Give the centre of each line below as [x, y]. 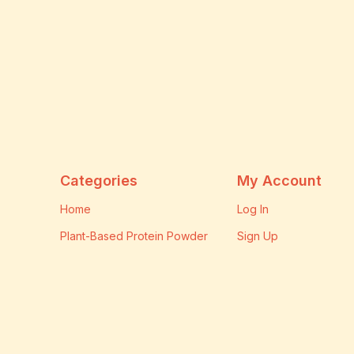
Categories [99, 181]
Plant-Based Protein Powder [134, 236]
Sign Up [257, 236]
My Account [279, 181]
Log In [252, 209]
